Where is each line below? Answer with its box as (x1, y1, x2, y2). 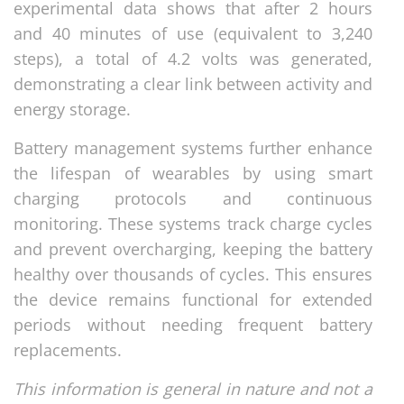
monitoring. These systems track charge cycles (14, 212, 372, 234)
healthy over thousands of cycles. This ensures (14, 262, 372, 285)
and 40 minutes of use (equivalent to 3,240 (14, 22, 372, 44)
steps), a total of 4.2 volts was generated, (14, 47, 372, 69)
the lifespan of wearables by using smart (14, 161, 372, 184)
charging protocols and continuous (14, 187, 372, 209)
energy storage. (14, 97, 131, 120)
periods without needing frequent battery (14, 313, 372, 335)
